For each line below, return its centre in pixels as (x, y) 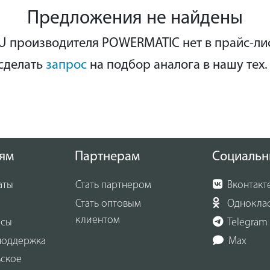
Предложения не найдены (135, 19)
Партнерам (107, 157)
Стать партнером (113, 186)
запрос (66, 65)
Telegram (246, 222)
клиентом (97, 220)
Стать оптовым (108, 204)
